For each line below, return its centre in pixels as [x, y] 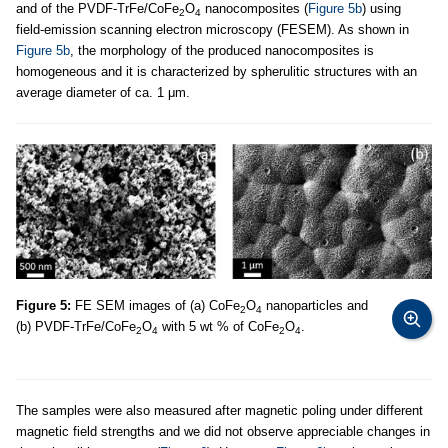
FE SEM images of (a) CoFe [155, 306]
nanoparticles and [315, 306]
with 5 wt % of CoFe [218, 327]
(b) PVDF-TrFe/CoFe [76, 327]
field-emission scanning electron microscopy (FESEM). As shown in [212, 30]
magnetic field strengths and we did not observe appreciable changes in [223, 432]
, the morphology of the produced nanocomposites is [222, 51]
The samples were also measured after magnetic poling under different [219, 411]
